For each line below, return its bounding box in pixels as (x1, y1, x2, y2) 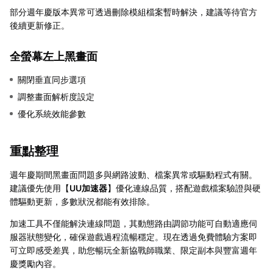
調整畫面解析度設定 (18, 91, 94, 102)
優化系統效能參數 (18, 108, 86, 119)
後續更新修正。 (10, 20, 69, 30)
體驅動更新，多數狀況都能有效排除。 (10, 196, 155, 207)
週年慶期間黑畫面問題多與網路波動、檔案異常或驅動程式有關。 (10, 169, 257, 180)
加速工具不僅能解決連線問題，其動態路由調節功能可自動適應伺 (10, 218, 257, 229)
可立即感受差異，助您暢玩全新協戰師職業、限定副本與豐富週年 (10, 245, 257, 255)
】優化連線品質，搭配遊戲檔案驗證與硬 (107, 183, 261, 193)
